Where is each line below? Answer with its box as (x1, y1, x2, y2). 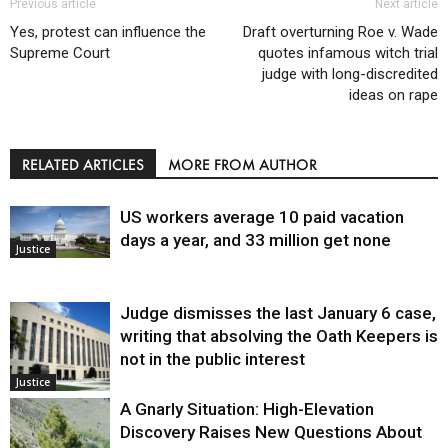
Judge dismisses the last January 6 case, (120, 302, 436, 323)
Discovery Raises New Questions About (120, 421, 422, 442)
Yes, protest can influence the (10, 22, 206, 41)
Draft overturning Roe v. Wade (243, 22, 438, 41)
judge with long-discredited (262, 64, 438, 83)
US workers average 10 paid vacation (120, 206, 404, 227)
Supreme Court (10, 43, 110, 62)
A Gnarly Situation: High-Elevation (120, 398, 374, 419)
